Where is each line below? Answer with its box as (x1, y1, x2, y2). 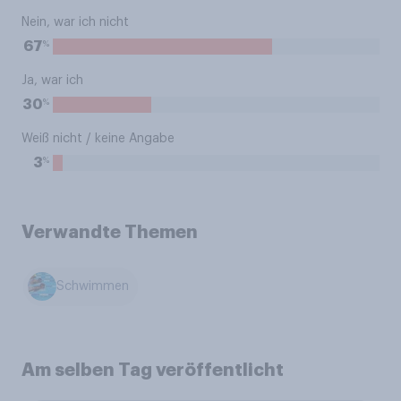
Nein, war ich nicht (21, 16, 129, 29)
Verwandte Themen (21, 223, 198, 241)
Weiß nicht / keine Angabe (21, 132, 175, 145)
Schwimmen (56, 280, 130, 294)
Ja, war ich (21, 74, 83, 87)
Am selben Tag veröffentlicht (21, 360, 284, 379)
